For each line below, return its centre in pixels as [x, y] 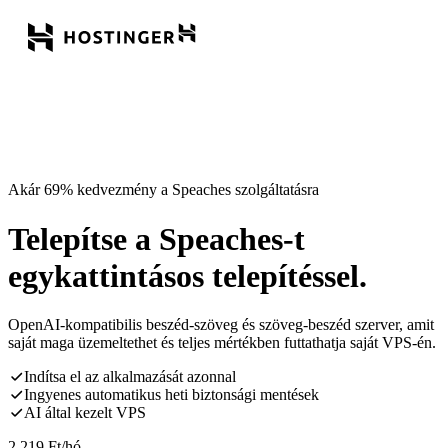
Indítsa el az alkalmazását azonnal [130, 377]
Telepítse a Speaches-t [156, 238]
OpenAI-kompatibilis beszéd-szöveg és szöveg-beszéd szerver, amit [221, 325]
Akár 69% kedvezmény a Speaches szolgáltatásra [163, 190]
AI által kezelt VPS [85, 413]
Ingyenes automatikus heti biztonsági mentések [171, 395]
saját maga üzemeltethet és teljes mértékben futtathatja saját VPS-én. [222, 343]
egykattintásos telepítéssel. [187, 275]
